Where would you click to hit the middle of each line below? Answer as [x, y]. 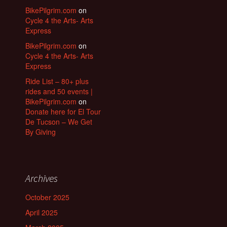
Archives [42, 178]
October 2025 [47, 197]
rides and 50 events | [59, 91]
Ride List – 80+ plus [57, 81]
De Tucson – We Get [59, 122]
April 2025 [42, 213]
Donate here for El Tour [63, 112]
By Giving [41, 132]
